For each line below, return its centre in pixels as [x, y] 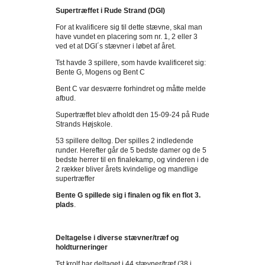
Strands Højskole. [84, 124]
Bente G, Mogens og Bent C [100, 72]
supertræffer [75, 179]
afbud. [66, 98]
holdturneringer [82, 247]
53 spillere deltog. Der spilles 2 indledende [125, 141]
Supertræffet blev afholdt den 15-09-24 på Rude [132, 115]
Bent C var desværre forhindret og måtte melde [131, 89]
